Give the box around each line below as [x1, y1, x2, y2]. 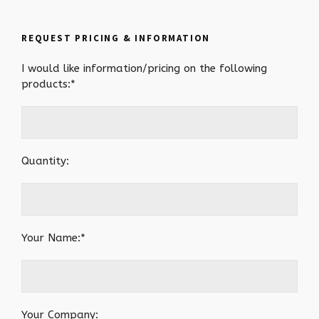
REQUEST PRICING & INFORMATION [21, 33, 211, 43]
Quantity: [21, 155, 69, 167]
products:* [21, 78, 75, 90]
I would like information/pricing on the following [21, 62, 267, 75]
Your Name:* [21, 231, 85, 244]
